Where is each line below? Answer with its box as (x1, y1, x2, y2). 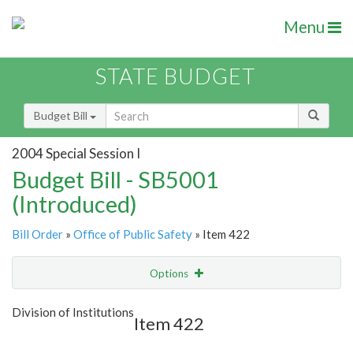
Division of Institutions (12, 305, 134, 320)
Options (150, 267, 191, 281)
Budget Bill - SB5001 (12, 165, 219, 194)
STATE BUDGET (95, 63, 255, 90)
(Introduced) (12, 190, 137, 218)
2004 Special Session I (12, 144, 140, 162)
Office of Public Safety (73, 227, 192, 242)
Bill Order (12, 227, 63, 242)
